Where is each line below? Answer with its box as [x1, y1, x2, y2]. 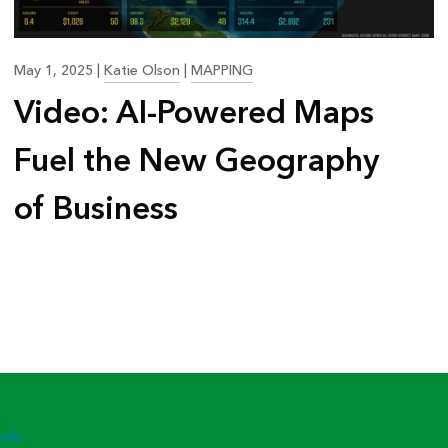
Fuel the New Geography [14, 133, 380, 189]
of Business [14, 181, 179, 237]
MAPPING [191, 58, 254, 83]
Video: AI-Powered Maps [14, 85, 375, 141]
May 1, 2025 [14, 58, 98, 83]
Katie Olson [104, 58, 181, 83]
